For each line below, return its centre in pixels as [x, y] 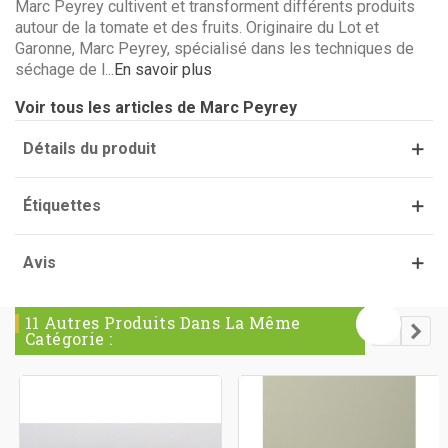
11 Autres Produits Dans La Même [163, 322]
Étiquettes [62, 205]
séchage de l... [64, 69]
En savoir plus [163, 69]
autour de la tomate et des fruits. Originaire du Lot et [197, 27]
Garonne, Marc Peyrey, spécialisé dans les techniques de [214, 48]
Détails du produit [89, 148]
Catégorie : [69, 338]
